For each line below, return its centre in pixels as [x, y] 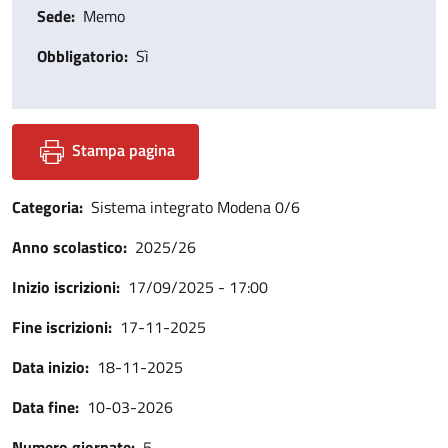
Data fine [43, 407]
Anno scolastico [67, 247]
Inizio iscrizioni [64, 287]
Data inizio [48, 367]
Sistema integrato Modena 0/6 [195, 207]
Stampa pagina [121, 150]
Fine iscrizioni [60, 327]
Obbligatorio [80, 56]
